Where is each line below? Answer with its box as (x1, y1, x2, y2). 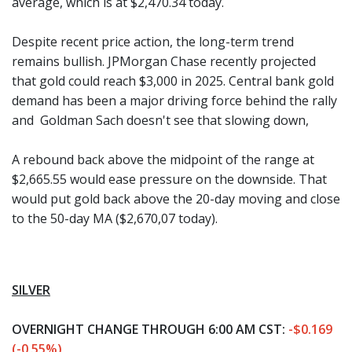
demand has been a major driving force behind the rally (12, 92, 337, 109)
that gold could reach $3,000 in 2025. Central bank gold (12, 72, 334, 90)
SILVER (12, 281, 50, 299)
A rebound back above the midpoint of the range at (12, 151, 314, 168)
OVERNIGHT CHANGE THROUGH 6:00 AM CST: (12, 321, 288, 338)
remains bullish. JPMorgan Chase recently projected (12, 53, 316, 70)
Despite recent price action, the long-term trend (12, 33, 294, 50)
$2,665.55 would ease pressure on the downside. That (12, 170, 327, 188)
